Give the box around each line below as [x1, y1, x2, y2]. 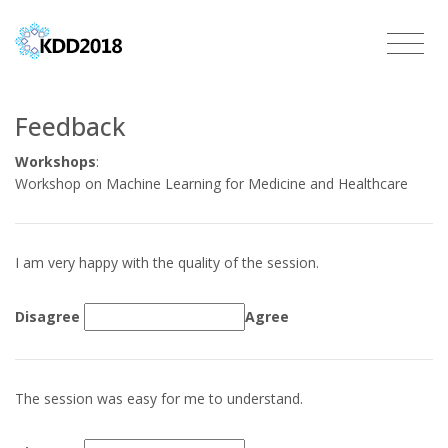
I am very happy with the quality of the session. [15, 252, 319, 272]
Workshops [15, 151, 96, 171]
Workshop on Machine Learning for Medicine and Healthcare [15, 173, 408, 193]
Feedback [15, 109, 126, 143]
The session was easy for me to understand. [15, 388, 303, 408]
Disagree [15, 306, 84, 326]
